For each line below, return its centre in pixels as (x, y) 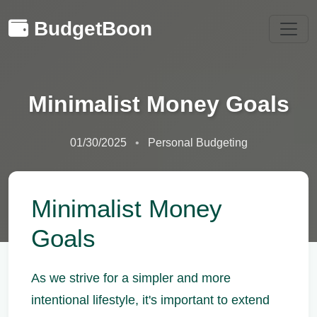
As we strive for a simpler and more (131, 278)
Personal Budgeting (197, 143)
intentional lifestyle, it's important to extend (150, 300)
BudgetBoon (93, 29)
